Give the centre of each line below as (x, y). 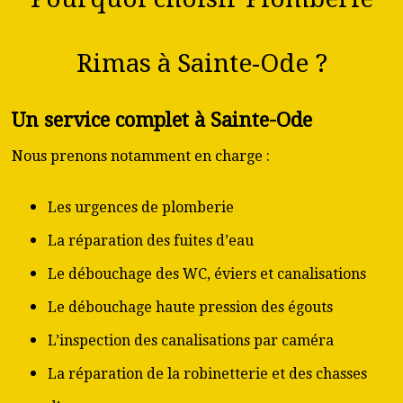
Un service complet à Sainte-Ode (162, 120)
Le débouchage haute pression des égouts (190, 307)
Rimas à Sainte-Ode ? (201, 63)
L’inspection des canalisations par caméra (191, 340)
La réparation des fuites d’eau (151, 241)
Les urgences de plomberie (141, 207)
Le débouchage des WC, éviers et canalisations (207, 274)
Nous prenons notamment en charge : (141, 156)
